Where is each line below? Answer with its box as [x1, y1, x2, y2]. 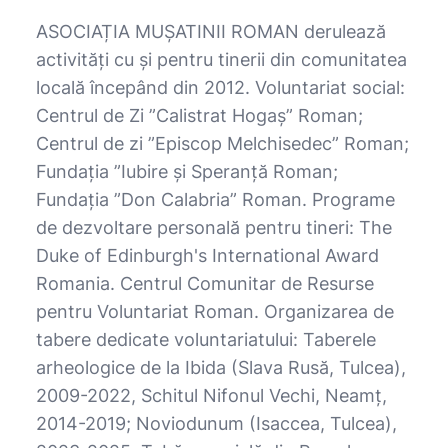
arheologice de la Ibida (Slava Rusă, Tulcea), [36, 356, 406, 378]
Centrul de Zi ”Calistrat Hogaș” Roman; [36, 104, 363, 126]
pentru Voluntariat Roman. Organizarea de [36, 300, 394, 322]
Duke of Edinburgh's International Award [36, 244, 379, 266]
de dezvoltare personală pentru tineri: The [36, 216, 392, 238]
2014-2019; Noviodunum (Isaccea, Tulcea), [36, 412, 397, 434]
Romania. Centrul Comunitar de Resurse [36, 272, 374, 294]
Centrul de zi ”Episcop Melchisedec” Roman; [36, 132, 409, 154]
